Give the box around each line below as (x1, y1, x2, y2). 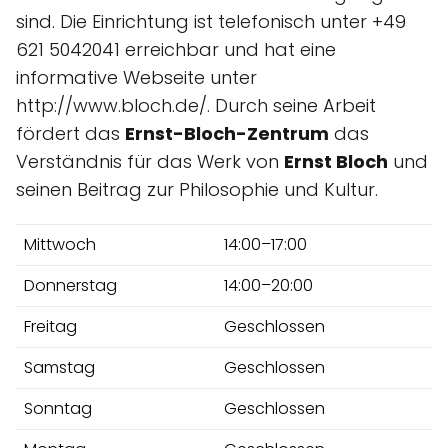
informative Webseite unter (16, 64, 257, 90)
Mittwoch (24, 232, 96, 256)
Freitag (24, 314, 77, 338)
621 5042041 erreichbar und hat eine (16, 36, 336, 62)
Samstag (24, 355, 95, 379)
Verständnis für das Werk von (16, 148, 284, 174)
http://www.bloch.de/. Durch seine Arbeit (16, 92, 376, 118)
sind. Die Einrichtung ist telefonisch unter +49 (16, 8, 406, 34)
